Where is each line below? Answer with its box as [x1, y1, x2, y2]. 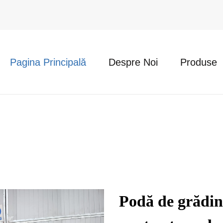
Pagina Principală [10, 56, 86, 68]
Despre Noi [109, 56, 158, 68]
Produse [180, 56, 217, 68]
